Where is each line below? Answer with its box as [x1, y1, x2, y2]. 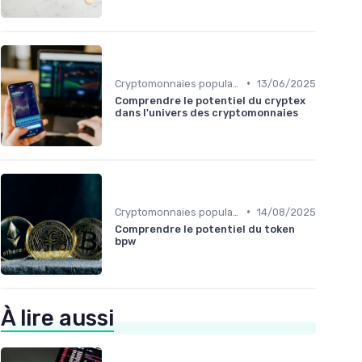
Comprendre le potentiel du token [115, 222, 295, 235]
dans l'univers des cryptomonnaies [115, 106, 298, 119]
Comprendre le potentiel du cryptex [115, 94, 305, 107]
